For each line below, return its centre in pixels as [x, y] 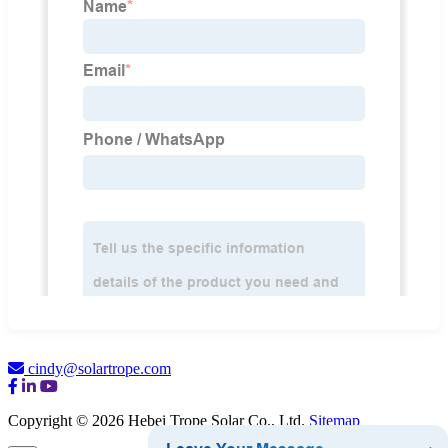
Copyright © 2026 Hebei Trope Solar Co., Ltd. [158, 421]
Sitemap [334, 421]
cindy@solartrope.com [99, 369]
